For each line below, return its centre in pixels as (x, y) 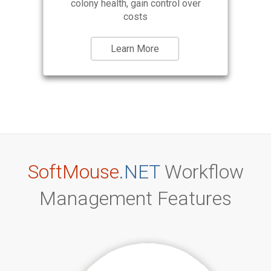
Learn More (135, 49)
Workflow (201, 172)
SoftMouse (73, 172)
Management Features (135, 199)
